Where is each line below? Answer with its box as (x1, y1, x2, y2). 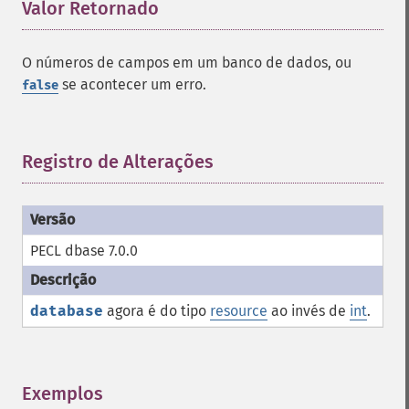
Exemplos (22, 383, 103, 404)
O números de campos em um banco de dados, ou (22, 54, 351, 71)
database (30, 302, 103, 320)
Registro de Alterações (22, 151, 214, 173)
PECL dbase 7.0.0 (30, 242, 138, 259)
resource (210, 302, 267, 320)
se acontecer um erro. (58, 76, 206, 93)
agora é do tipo (103, 302, 210, 320)
